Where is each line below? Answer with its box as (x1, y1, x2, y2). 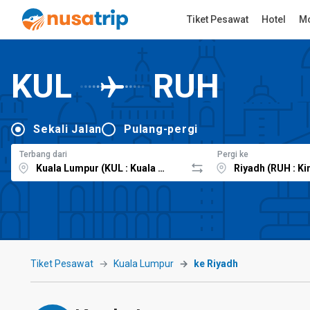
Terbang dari (19, 149, 67, 159)
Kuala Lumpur (113, 258, 174, 269)
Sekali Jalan (33, 122, 102, 136)
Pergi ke (217, 149, 248, 159)
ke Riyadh (194, 258, 238, 269)
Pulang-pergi (124, 122, 198, 136)
